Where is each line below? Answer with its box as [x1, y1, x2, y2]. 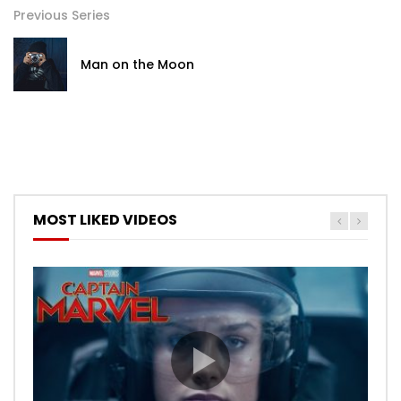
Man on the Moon [81, 55, 194, 74]
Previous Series [13, 6, 110, 25]
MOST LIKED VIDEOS [33, 209, 177, 231]
